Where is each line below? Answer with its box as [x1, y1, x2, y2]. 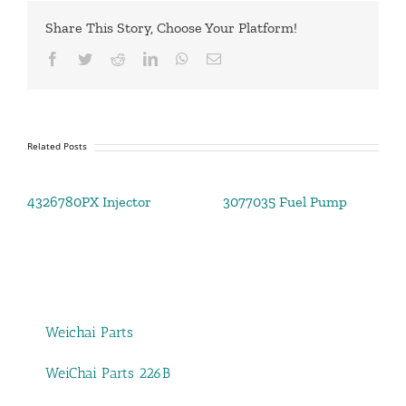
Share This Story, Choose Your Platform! [45, 19, 297, 37]
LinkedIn [157, 51, 209, 66]
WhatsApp [188, 51, 249, 66]
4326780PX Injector [27, 193, 151, 211]
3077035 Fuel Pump [223, 193, 347, 211]
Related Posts [27, 140, 87, 153]
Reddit [124, 51, 162, 66]
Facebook [59, 51, 115, 66]
